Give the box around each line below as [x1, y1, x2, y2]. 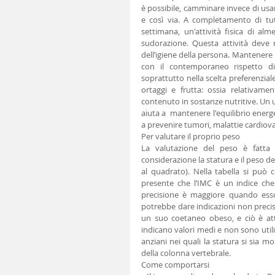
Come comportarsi [141, 259, 209, 271]
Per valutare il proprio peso [141, 131, 240, 142]
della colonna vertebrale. [141, 247, 231, 259]
